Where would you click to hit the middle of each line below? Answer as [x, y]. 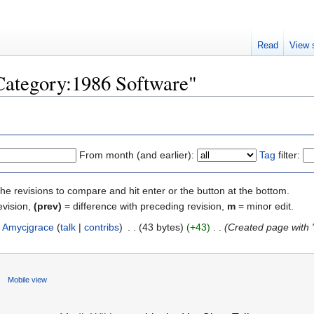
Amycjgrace [28, 227]
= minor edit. [265, 206]
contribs [101, 227]
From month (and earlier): [137, 155]
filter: [288, 155]
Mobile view [27, 279]
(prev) [48, 206]
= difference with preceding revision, [144, 206]
